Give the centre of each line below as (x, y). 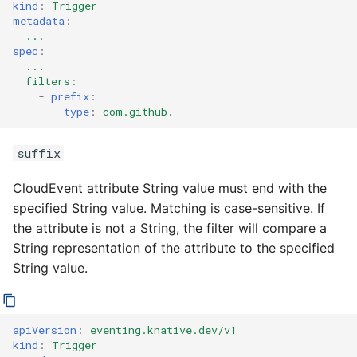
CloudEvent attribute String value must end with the (170, 188)
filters (48, 81)
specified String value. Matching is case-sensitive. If (169, 208)
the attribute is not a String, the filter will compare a (170, 228)
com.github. (138, 111)
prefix (70, 96)
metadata (39, 20)
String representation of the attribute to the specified (174, 248)
